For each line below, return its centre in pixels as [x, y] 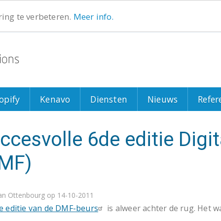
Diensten [109, 99]
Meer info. [93, 16]
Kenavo [55, 99]
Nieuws [163, 99]
